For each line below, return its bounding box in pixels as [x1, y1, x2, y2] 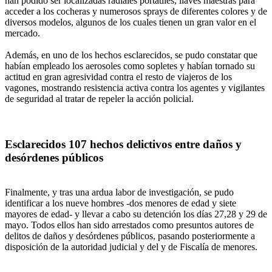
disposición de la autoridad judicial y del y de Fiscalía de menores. [5, 241, 257, 252]
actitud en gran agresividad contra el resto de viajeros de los [5, 72, 232, 83]
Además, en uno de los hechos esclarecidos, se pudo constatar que [5, 50, 257, 61]
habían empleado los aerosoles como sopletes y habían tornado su [5, 61, 255, 72]
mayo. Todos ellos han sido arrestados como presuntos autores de [5, 219, 254, 230]
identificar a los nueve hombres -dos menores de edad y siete [5, 197, 236, 208]
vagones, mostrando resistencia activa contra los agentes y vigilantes [5, 83, 265, 93]
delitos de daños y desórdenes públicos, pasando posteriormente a [5, 230, 255, 241]
